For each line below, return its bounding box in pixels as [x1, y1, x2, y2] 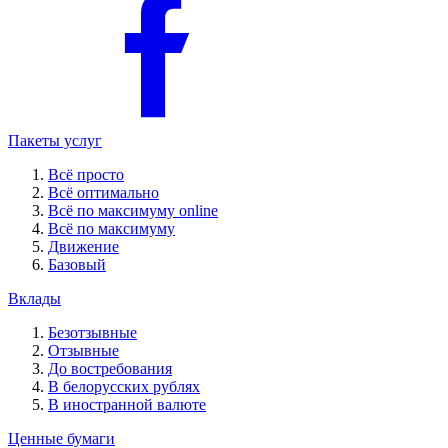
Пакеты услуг [8, 132, 102, 149]
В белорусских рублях [48, 378, 200, 395]
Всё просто [48, 166, 124, 183]
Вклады [8, 290, 61, 307]
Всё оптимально [48, 184, 159, 201]
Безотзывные [48, 324, 137, 341]
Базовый [48, 256, 106, 273]
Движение [48, 238, 119, 255]
